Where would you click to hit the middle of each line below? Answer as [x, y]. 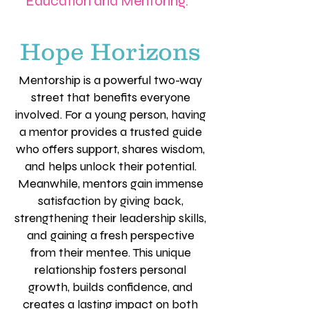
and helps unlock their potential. [110, 166]
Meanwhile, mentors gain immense [110, 183]
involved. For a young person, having [110, 114]
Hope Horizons [110, 51]
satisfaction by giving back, [110, 201]
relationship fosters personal [110, 270]
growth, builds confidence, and [110, 287]
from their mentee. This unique [110, 252]
